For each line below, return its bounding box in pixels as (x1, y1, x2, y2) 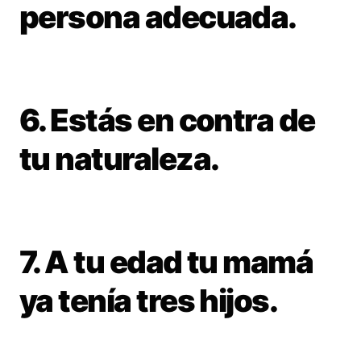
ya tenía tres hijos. (19, 282, 278, 320)
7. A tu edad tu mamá (19, 243, 313, 281)
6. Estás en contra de (19, 102, 315, 139)
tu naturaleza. (19, 140, 219, 178)
